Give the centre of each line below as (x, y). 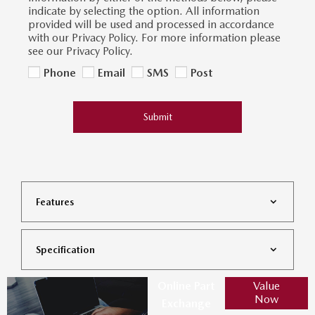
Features (55, 201)
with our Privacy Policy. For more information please (154, 38)
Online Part (186, 285)
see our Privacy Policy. (81, 51)
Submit (157, 116)
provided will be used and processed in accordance (151, 24)
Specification (65, 249)
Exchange (186, 303)
